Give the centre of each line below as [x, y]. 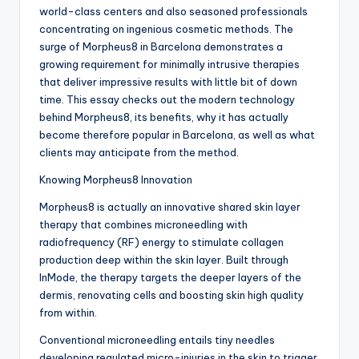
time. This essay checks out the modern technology [167, 100]
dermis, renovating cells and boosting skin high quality [171, 295]
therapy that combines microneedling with [143, 225]
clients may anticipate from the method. [139, 153]
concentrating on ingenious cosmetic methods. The [166, 29]
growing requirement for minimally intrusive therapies [169, 65]
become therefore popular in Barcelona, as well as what [177, 135]
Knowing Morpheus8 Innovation [116, 180]
